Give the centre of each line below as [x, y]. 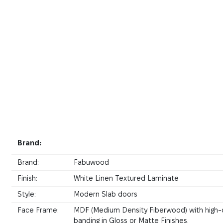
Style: [27, 194]
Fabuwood [92, 163]
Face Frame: [38, 210]
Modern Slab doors [106, 194]
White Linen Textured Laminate [126, 178]
